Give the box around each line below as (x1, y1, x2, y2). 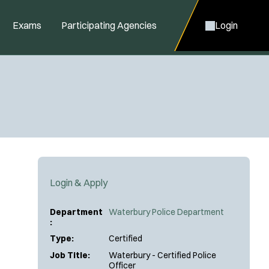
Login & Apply (50, 176, 107, 189)
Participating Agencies (61, 19, 157, 31)
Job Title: (50, 249, 90, 261)
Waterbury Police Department (109, 206, 224, 217)
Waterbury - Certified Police (109, 249, 216, 261)
